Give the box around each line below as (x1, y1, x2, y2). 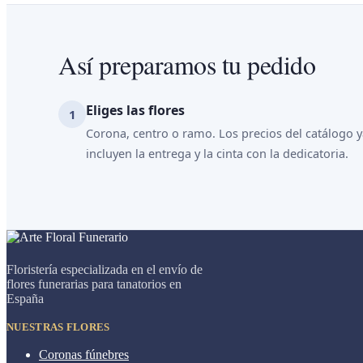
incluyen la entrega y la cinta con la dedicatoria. (86, 145, 348, 161)
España (6, 292, 44, 305)
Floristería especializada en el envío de (6, 263, 203, 276)
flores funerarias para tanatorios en (6, 277, 181, 291)
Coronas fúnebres (39, 348, 129, 361)
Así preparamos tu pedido (58, 47, 316, 82)
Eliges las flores (86, 101, 185, 119)
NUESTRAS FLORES (6, 321, 110, 333)
